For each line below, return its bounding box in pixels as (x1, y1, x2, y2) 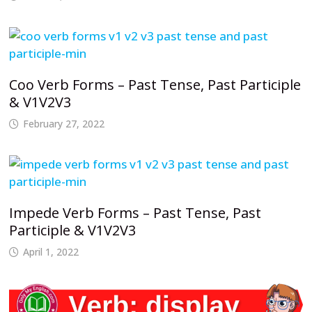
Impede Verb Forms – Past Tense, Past (8, 203, 261, 222)
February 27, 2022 (22, 116, 104, 130)
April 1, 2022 (22, 244, 79, 258)
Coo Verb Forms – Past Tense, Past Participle (8, 75, 301, 94)
